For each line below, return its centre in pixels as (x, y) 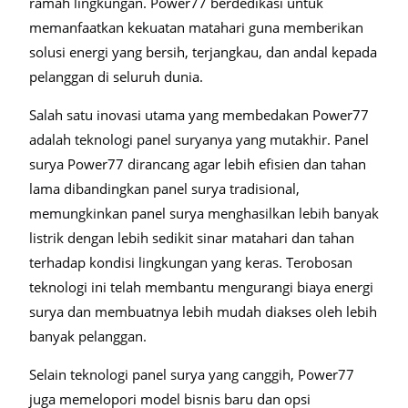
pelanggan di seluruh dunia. (116, 76)
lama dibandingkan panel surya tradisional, (164, 189)
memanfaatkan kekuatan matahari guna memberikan (196, 27)
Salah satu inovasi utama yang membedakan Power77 (199, 115)
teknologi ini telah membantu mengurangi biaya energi (201, 287)
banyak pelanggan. (88, 336)
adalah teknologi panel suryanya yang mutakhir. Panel (199, 139)
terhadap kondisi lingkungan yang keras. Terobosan (191, 262)
